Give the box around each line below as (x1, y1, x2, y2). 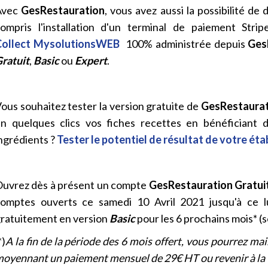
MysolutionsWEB (33, 37, 120, 50)
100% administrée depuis (119, 37, 248, 50)
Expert (75, 54, 107, 67)
